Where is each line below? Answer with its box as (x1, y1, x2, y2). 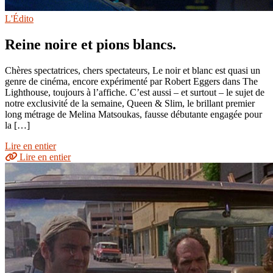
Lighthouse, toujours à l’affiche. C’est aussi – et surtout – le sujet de (5, 87, 264, 97)
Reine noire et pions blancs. (5, 36, 176, 52)
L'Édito (5, 13, 34, 24)
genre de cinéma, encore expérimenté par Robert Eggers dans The (5, 76, 258, 87)
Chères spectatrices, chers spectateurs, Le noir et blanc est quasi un (5, 65, 260, 76)
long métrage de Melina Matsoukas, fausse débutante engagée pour (5, 108, 262, 119)
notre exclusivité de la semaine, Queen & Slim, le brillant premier (5, 97, 255, 108)
